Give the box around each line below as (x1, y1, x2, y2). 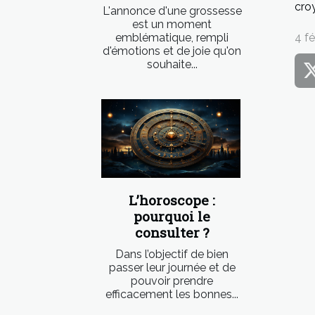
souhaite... (146, 57, 198, 71)
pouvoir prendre (131, 274, 213, 288)
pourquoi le (134, 207, 210, 226)
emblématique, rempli (115, 30, 229, 44)
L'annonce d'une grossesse (102, 4, 242, 18)
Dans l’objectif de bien (115, 247, 229, 262)
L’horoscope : (129, 191, 215, 210)
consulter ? (135, 224, 209, 242)
